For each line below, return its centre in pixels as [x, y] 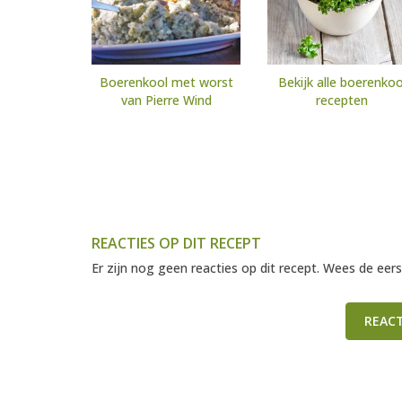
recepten [342, 100]
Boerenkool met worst [166, 83]
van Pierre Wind [166, 100]
